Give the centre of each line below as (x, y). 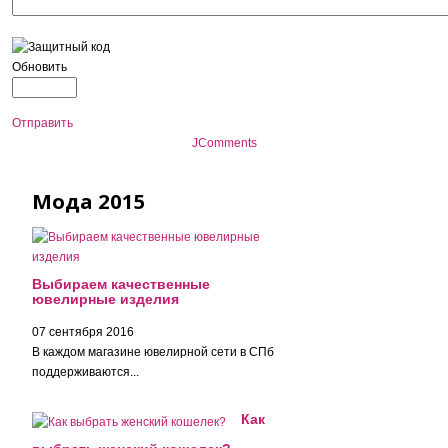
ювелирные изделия (106, 299)
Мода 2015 (89, 201)
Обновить (40, 67)
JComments (224, 143)
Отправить (43, 123)
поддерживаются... (86, 372)
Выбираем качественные (121, 284)
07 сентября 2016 (83, 332)
